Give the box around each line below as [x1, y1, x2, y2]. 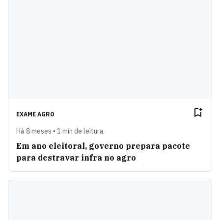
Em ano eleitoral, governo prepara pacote [16, 140, 190, 151]
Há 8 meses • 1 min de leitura [16, 126, 104, 136]
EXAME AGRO [16, 110, 55, 118]
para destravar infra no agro [16, 152, 136, 163]
